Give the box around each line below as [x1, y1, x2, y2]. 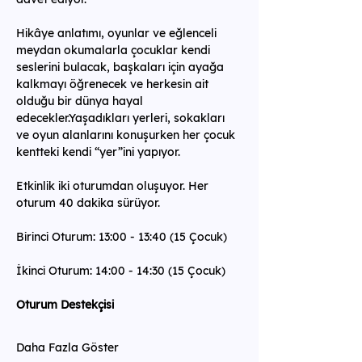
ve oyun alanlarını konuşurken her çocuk [16, 128, 238, 142]
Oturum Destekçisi [16, 297, 114, 312]
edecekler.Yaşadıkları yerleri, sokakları [16, 111, 228, 125]
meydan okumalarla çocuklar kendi [16, 43, 213, 57]
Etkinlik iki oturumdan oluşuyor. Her [16, 179, 212, 193]
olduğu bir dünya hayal [16, 94, 146, 108]
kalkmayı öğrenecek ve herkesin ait [16, 77, 212, 91]
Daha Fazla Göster [16, 340, 119, 355]
